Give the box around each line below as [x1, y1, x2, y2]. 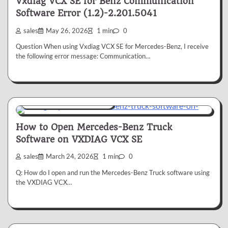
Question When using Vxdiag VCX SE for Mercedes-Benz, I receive [16, 42, 209, 51]
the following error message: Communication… [16, 52, 150, 61]
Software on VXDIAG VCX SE [16, 134, 142, 145]
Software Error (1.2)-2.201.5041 [16, 8, 157, 19]
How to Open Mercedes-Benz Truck [16, 122, 172, 133]
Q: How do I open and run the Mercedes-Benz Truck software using [16, 168, 210, 177]
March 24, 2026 [46, 153, 94, 161]
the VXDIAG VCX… [16, 178, 72, 187]
